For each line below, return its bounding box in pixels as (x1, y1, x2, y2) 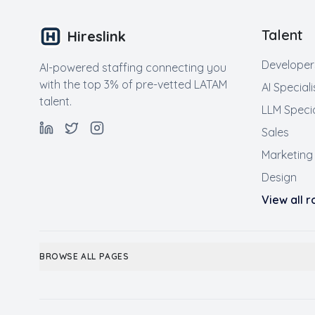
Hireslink (67, 27, 126, 45)
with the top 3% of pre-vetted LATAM (39, 77, 227, 91)
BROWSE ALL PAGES (39, 251, 129, 262)
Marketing (262, 148, 313, 162)
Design (262, 170, 297, 184)
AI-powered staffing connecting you (39, 60, 226, 75)
